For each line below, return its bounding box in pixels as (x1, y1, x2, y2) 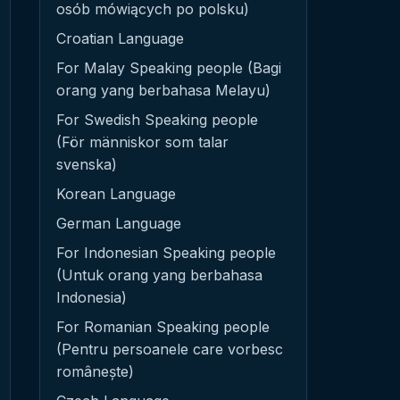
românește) (56, 362, 134, 380)
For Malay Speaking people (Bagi (56, 59, 281, 77)
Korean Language (56, 185, 176, 203)
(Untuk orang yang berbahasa (56, 266, 262, 284)
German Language (56, 214, 181, 232)
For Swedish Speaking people (56, 111, 258, 129)
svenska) (56, 155, 117, 173)
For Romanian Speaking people (56, 318, 270, 336)
